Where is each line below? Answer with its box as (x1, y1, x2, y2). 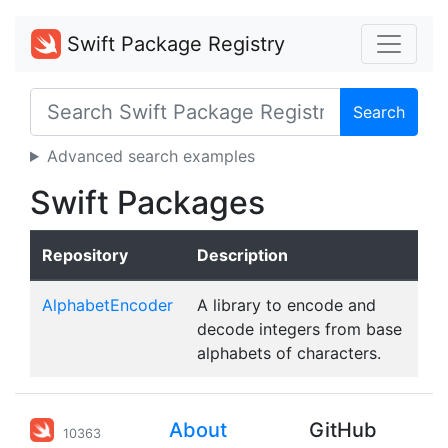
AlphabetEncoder (42, 295, 173, 315)
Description (197, 245, 288, 265)
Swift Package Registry (61, 32, 285, 56)
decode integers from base (197, 319, 402, 339)
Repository (42, 245, 128, 265)
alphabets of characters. (197, 343, 381, 363)
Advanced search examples (46, 146, 255, 166)
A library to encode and (197, 295, 376, 315)
